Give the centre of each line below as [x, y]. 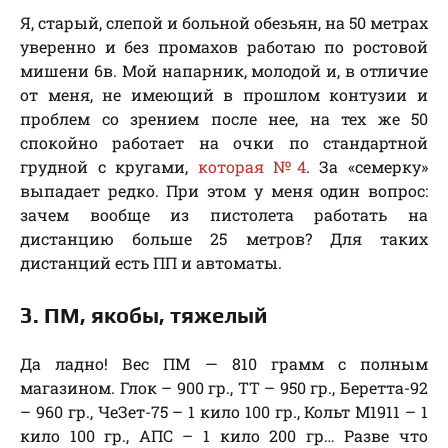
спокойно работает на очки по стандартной [224, 143]
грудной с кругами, [109, 167]
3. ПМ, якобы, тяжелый [143, 315]
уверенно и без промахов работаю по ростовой [224, 47]
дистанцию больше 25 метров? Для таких [224, 239]
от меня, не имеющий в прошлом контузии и [224, 95]
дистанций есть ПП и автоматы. [151, 263]
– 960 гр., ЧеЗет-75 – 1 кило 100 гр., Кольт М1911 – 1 [224, 412]
